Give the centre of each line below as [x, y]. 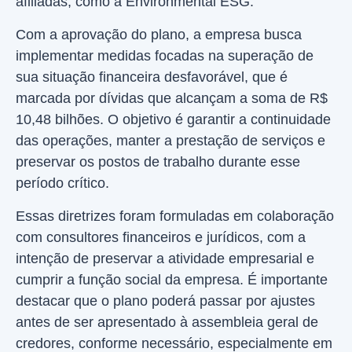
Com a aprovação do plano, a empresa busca [159, 35]
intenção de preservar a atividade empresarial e [165, 258]
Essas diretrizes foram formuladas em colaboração [175, 216]
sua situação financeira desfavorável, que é [152, 77]
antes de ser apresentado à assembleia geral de [167, 322]
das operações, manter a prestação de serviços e [170, 141]
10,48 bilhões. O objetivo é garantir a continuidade [173, 119]
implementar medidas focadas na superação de [165, 56]
